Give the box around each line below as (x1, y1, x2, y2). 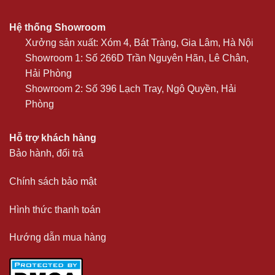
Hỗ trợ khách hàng (9, 132, 96, 143)
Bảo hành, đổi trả (9, 147, 83, 158)
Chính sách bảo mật (9, 176, 96, 187)
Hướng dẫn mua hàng (9, 232, 106, 243)
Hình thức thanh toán (9, 204, 101, 215)
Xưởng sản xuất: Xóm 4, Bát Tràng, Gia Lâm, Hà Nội (25, 37, 254, 48)
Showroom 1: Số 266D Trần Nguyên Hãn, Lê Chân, (25, 52, 249, 63)
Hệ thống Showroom (9, 21, 106, 33)
